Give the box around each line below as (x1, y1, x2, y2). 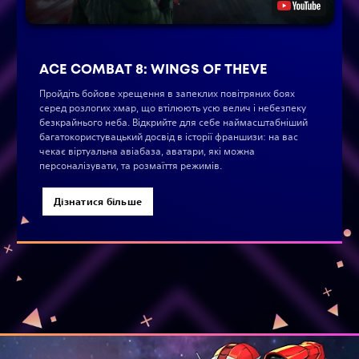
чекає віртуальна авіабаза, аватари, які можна (39, 144, 255, 158)
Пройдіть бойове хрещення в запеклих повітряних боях (39, 87, 295, 100)
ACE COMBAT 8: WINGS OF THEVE (39, 60, 268, 78)
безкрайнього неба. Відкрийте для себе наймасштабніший (39, 115, 308, 129)
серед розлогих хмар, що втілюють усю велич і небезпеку (39, 101, 306, 115)
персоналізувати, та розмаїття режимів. (39, 159, 222, 172)
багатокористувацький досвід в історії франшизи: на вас (39, 130, 298, 143)
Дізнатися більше (54, 195, 143, 208)
